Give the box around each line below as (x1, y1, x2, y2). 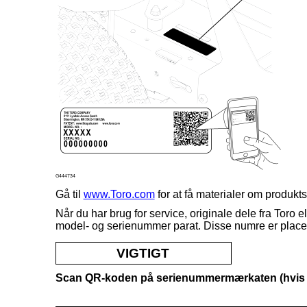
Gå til (55, 188, 84, 200)
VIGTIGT (116, 246, 170, 261)
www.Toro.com (83, 188, 155, 200)
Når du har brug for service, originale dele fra (55, 207, 274, 219)
